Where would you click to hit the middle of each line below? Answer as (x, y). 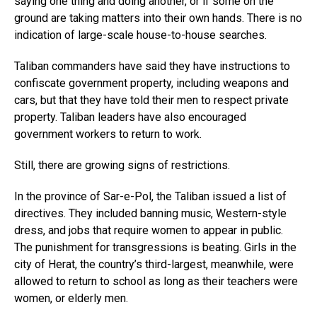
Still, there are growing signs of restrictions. (122, 166)
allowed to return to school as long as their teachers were (156, 282)
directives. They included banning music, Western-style (150, 214)
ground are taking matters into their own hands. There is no (158, 18)
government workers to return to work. (108, 134)
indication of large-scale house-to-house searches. (140, 35)
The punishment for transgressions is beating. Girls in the (155, 248)
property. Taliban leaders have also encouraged (130, 117)
